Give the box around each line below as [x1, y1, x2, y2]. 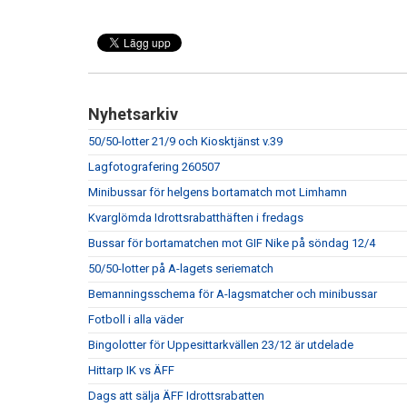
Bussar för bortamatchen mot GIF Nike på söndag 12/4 [88, 236, 375, 250]
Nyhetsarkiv [88, 104, 178, 124]
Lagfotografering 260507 [88, 160, 220, 174]
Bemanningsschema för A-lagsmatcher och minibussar [88, 287, 377, 301]
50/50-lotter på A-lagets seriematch [88, 262, 273, 275]
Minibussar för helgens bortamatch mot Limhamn [88, 185, 347, 199]
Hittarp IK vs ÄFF [88, 363, 174, 377]
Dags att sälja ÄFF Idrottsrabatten [88, 389, 264, 402]
